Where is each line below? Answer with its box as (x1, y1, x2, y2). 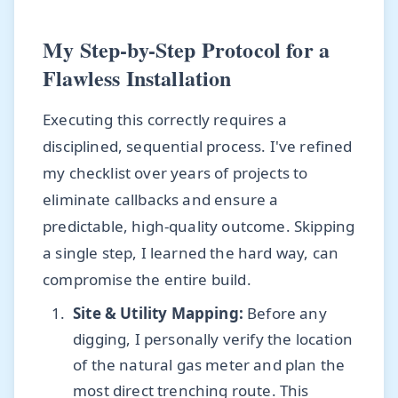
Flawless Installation (43, 61, 232, 93)
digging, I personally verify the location (73, 329, 353, 350)
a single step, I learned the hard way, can (43, 242, 339, 263)
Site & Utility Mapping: (73, 303, 243, 324)
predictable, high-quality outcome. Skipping (43, 215, 355, 236)
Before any (243, 303, 327, 324)
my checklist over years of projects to (43, 162, 308, 183)
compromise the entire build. (43, 268, 251, 290)
